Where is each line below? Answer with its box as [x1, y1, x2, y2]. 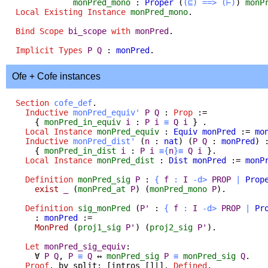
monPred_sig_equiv [44, 241, 126, 251]
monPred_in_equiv [44, 117, 121, 127]
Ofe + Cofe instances [12, 71, 100, 81]
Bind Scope [16, 26, 63, 36]
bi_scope [68, 26, 106, 36]
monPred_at [78, 184, 126, 194]
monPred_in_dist [44, 145, 116, 156]
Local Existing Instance [16, 7, 126, 17]
